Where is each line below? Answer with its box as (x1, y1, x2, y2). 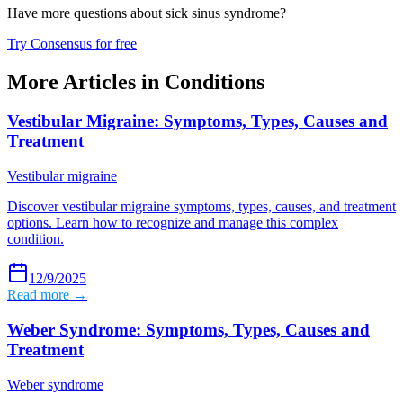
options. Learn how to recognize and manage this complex (7, 215, 338, 231)
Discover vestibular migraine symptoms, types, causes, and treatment (7, 199, 396, 215)
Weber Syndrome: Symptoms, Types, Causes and (7, 319, 370, 339)
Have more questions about (7, 4, 166, 21)
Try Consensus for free (7, 35, 137, 51)
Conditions (165, 69, 264, 94)
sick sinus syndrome (166, 4, 280, 21)
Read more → (7, 287, 87, 303)
